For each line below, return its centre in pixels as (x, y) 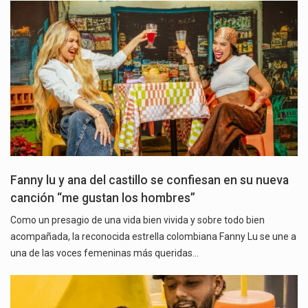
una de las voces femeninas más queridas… (104, 253)
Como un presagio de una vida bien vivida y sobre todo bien (137, 220)
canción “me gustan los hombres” (103, 198)
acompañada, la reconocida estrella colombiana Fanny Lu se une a (153, 236)
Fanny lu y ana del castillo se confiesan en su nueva (150, 180)
